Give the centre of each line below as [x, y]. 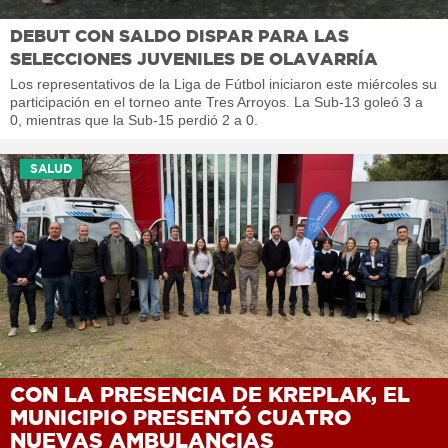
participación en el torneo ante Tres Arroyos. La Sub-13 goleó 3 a [216, 101]
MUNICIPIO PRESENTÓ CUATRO [180, 416]
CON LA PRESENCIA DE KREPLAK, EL [210, 393]
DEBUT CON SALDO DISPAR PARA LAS [179, 35]
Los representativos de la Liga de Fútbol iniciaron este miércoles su [223, 83]
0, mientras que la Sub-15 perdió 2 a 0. [134, 119]
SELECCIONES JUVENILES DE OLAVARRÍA [194, 58]
